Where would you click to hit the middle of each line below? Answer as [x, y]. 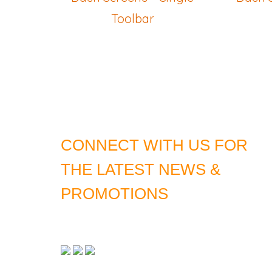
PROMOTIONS [115, 194]
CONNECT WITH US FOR [155, 145]
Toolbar [132, 19]
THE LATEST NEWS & [141, 170]
